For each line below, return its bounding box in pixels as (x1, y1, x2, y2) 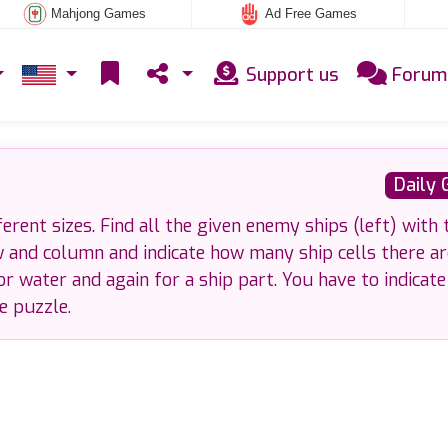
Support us (241, 62, 340, 87)
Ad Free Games (265, 6, 358, 22)
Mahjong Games (50, 6, 146, 22)
